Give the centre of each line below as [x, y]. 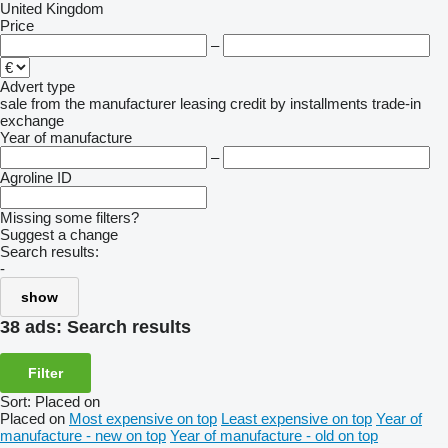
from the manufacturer [103, 103]
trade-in [396, 103]
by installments [319, 103]
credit [248, 103]
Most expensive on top [143, 418]
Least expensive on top [296, 418]
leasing [203, 103]
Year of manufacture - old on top [274, 435]
